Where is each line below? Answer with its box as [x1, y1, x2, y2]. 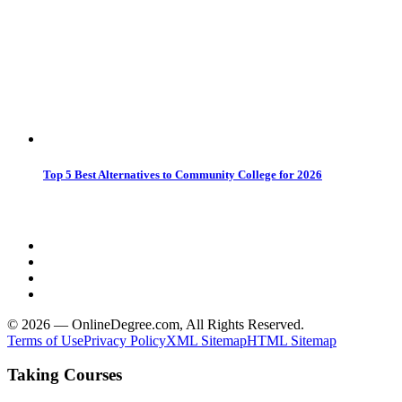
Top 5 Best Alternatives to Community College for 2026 [43, 167, 322, 181]
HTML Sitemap [247, 332, 336, 348]
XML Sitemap [166, 332, 247, 348]
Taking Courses [7, 365, 122, 385]
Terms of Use [7, 332, 83, 348]
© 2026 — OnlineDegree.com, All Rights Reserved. [7, 316, 304, 332]
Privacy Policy [83, 332, 166, 348]
